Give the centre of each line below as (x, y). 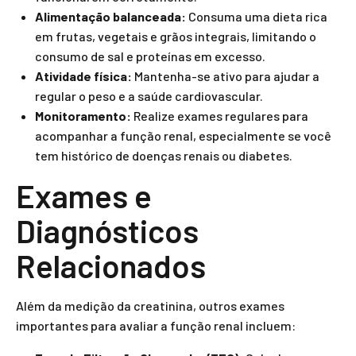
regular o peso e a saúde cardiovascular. (149, 96)
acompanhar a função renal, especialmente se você (183, 135)
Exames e (84, 195)
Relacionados (111, 265)
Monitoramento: (83, 116)
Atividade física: (83, 76)
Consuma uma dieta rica (257, 16)
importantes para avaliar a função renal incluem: (156, 325)
